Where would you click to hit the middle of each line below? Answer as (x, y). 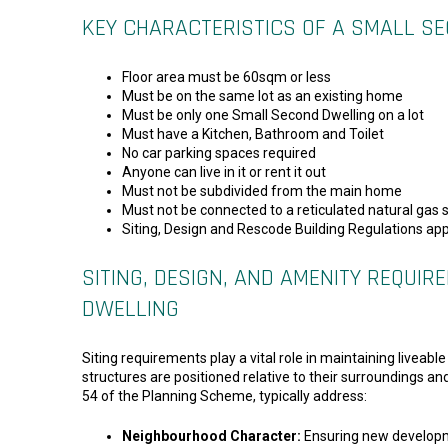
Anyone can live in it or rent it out (224, 172)
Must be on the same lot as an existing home (262, 96)
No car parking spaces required (219, 153)
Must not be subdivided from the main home (262, 191)
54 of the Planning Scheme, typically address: (224, 396)
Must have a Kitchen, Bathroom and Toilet (253, 134)
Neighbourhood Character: (211, 436)
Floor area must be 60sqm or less (226, 77)
